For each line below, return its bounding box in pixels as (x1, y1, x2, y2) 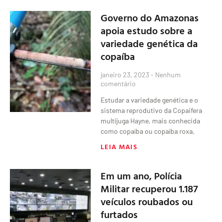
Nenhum (154, 70, 181, 79)
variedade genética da (101, 35, 198, 51)
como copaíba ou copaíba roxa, (101, 126, 195, 135)
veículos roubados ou (101, 193, 193, 209)
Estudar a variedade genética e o (101, 95, 199, 104)
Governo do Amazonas (101, 9, 199, 25)
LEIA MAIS (101, 141, 137, 152)
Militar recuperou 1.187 (101, 180, 198, 196)
